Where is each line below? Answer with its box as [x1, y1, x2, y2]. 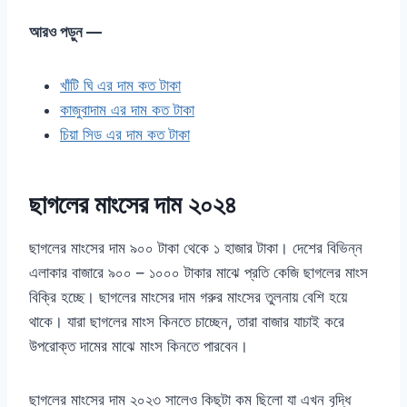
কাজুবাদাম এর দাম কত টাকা [60, 101, 194, 120]
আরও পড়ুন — [29, 23, 102, 42]
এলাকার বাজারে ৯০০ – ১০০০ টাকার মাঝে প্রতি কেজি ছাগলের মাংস [29, 263, 368, 283]
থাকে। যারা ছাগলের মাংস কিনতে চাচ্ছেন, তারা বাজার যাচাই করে [29, 313, 344, 332]
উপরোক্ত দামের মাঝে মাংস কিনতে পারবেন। [29, 337, 248, 356]
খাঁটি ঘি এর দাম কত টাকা [60, 76, 181, 95]
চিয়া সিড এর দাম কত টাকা [60, 125, 190, 144]
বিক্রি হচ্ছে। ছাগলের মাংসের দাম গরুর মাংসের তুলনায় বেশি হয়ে [29, 288, 347, 307]
